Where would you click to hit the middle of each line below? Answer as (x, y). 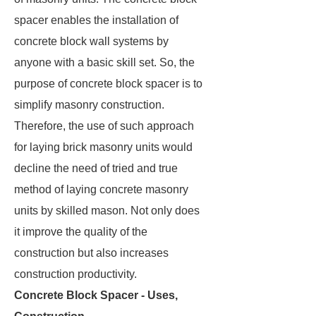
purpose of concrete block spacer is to (108, 84)
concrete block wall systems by (91, 41)
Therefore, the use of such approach (104, 126)
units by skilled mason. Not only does (108, 211)
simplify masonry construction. (89, 105)
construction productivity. (75, 274)
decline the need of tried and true (96, 168)
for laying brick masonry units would (103, 147)
